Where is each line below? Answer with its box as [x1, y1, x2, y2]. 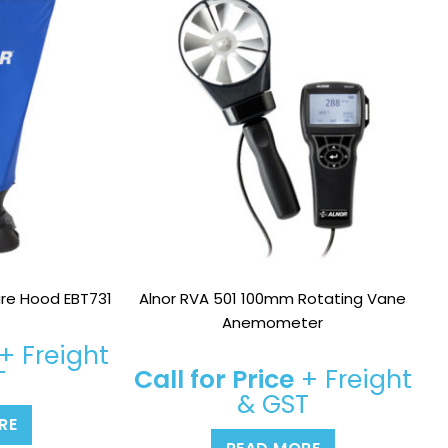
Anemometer [222, 312, 324, 334]
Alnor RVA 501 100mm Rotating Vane [139, 288, 407, 310]
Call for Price [133, 362, 294, 398]
